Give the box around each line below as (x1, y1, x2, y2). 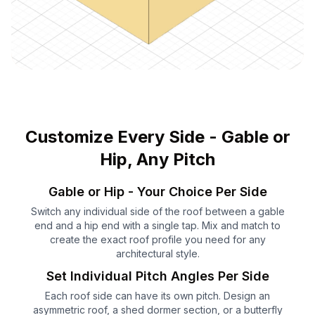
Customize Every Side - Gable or (25, 127, 290, 148)
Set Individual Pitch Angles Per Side (46, 269, 269, 284)
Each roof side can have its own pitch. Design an (45, 290, 270, 302)
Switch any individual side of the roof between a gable (30, 205, 285, 218)
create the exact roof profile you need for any (49, 233, 266, 246)
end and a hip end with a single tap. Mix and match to (34, 219, 281, 232)
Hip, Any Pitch (100, 149, 215, 170)
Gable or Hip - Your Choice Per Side (48, 184, 267, 200)
